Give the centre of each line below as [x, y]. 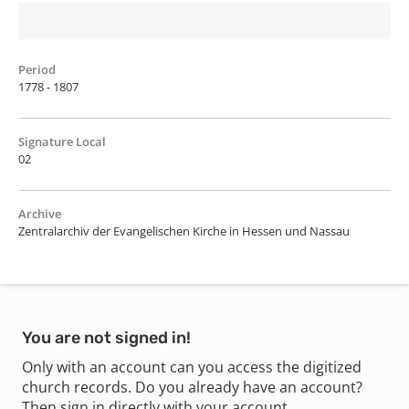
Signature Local [62, 141]
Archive [40, 213]
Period [37, 69]
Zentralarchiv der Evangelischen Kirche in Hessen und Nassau [184, 231]
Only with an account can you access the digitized [192, 367]
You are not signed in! [106, 337]
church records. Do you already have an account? [192, 387]
